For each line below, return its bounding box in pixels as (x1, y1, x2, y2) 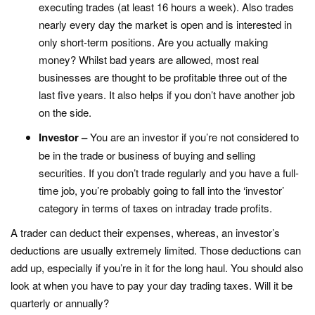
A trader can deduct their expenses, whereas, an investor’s (11, 225, 280, 240)
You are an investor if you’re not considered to (90, 129, 299, 144)
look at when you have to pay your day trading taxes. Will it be (11, 278, 292, 292)
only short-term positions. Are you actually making (39, 34, 268, 49)
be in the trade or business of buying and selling (39, 148, 255, 162)
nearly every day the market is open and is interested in (39, 17, 292, 32)
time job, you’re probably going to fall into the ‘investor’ (39, 183, 284, 198)
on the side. (39, 105, 91, 120)
